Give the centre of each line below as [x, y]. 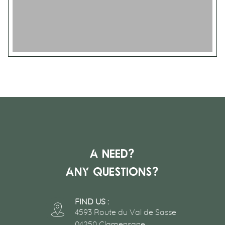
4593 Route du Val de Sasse [126, 213]
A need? [113, 154]
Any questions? [113, 173]
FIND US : [92, 202]
